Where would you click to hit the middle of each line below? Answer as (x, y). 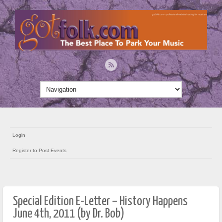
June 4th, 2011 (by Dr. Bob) (69, 214)
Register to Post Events (39, 150)
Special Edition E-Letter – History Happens (100, 201)
